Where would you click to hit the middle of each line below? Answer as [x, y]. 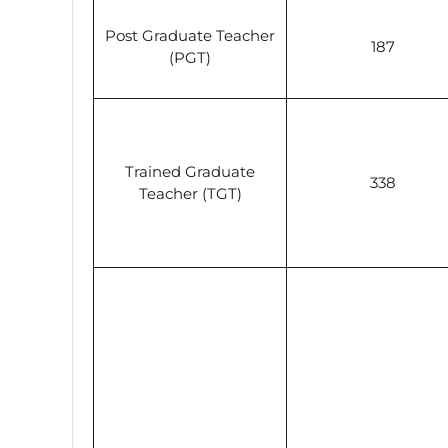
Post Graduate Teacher [190, 35]
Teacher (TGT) [190, 193]
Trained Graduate [190, 171]
